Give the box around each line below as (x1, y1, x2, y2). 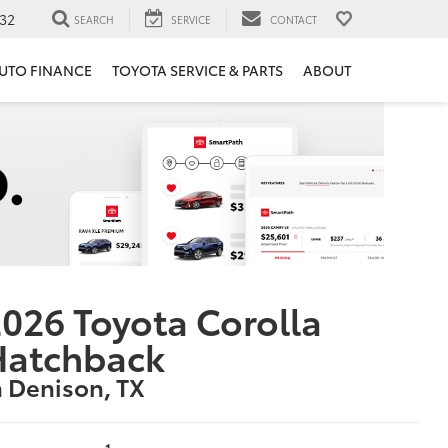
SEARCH (74, 11, 114, 27)
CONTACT (270, 11, 317, 27)
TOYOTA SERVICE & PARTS (112, 60, 283, 81)
